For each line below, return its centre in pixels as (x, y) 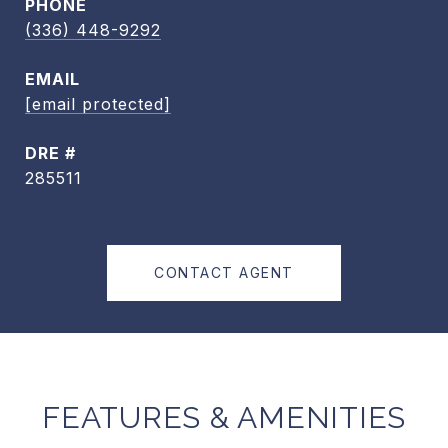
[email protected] (98, 104)
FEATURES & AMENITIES (224, 417)
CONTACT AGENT (224, 272)
